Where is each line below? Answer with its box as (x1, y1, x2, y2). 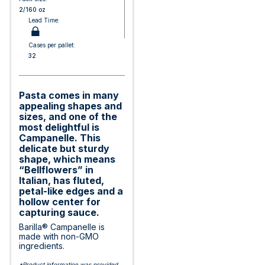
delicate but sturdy (19, 143, 109, 154)
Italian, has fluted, (19, 174, 104, 186)
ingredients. (19, 241, 64, 251)
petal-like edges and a (19, 185, 123, 197)
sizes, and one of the (19, 111, 117, 122)
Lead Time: (28, 17, 60, 24)
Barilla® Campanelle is (19, 222, 105, 232)
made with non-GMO (19, 231, 99, 241)
